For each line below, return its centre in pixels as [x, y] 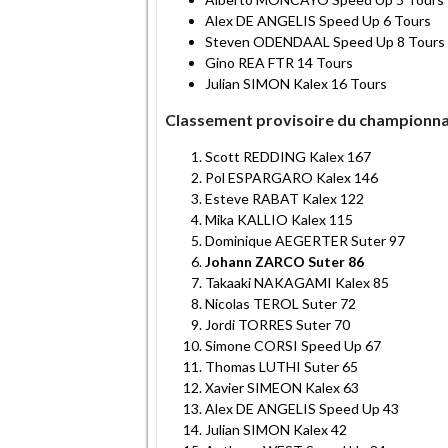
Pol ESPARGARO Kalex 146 [291, 177]
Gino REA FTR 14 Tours [279, 62]
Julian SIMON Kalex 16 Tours [296, 83]
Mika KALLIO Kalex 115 [279, 219]
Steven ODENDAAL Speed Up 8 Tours [325, 41]
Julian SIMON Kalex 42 [276, 429]
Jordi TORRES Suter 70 [277, 324]
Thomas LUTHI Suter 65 [281, 366]
